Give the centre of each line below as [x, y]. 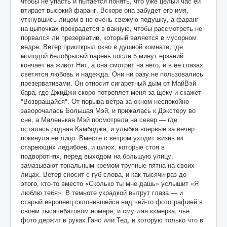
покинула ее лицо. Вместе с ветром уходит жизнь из [102, 138]
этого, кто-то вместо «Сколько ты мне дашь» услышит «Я [110, 183]
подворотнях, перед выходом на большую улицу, [97, 156]
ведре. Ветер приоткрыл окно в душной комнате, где [102, 47]
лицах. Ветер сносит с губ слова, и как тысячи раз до [104, 174]
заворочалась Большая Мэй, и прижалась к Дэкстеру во [108, 110]
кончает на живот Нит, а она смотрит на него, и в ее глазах [112, 65]
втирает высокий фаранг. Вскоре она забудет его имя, [105, 10]
